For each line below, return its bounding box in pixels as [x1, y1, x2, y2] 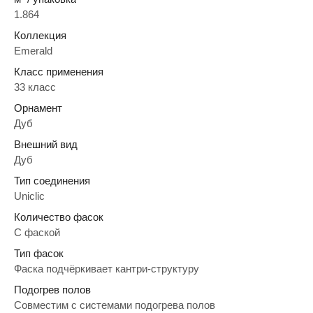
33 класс [14, 80, 56, 93]
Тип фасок [14, 247, 64, 259]
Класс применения [14, 65, 103, 78]
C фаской [14, 226, 60, 238]
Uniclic [14, 189, 45, 202]
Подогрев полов [14, 283, 91, 296]
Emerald [14, 44, 52, 57]
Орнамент [14, 101, 62, 114]
